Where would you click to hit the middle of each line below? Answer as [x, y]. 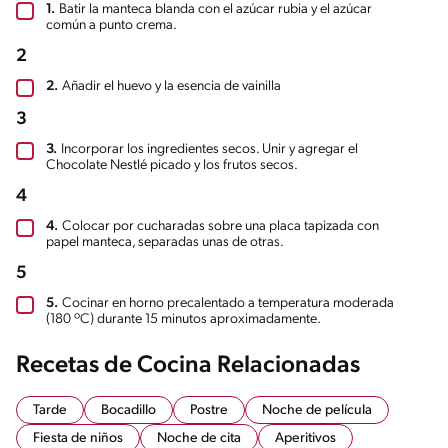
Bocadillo [128, 411]
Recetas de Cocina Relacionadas [188, 366]
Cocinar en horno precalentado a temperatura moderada [228, 304]
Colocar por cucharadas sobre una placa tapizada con [220, 227]
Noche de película [317, 411]
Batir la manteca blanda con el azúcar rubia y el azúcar [215, 10]
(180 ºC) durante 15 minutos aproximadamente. [183, 320]
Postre [209, 411]
